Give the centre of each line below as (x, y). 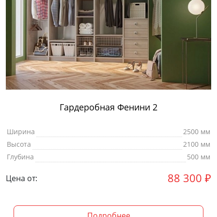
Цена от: (22, 178)
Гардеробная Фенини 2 (108, 107)
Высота (19, 144)
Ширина (21, 132)
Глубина (20, 157)
